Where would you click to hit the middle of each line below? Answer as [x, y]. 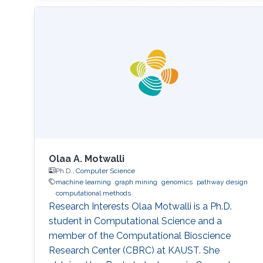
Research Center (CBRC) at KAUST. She [134, 250]
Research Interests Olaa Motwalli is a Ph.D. [140, 206]
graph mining [136, 182]
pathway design [222, 182]
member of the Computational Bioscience [139, 235]
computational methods [93, 193]
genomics [177, 182]
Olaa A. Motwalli [86, 159]
